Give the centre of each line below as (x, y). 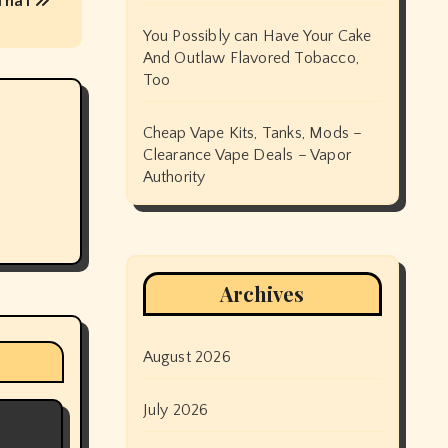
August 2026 (186, 357)
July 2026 (175, 410)
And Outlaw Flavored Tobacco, (251, 58)
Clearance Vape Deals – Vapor (247, 155)
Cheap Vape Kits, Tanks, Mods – (252, 133)
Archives (262, 293)
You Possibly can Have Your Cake (257, 36)
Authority (174, 177)
